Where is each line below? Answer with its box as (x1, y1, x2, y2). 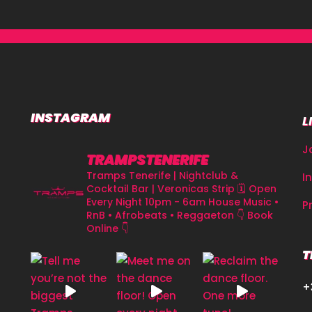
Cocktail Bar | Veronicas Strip (86, 181, 235, 196)
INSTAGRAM (31, 108, 110, 126)
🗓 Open (235, 181, 276, 196)
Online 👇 (86, 221, 129, 235)
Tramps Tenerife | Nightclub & (86, 168, 238, 182)
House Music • (205, 194, 279, 209)
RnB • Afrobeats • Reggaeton (86, 208, 234, 222)
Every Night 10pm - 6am (86, 194, 205, 209)
